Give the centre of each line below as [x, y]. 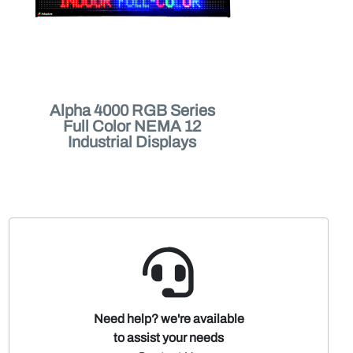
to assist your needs [169, 338]
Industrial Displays [132, 142]
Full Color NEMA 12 [132, 126]
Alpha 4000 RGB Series [132, 110]
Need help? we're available [169, 319]
